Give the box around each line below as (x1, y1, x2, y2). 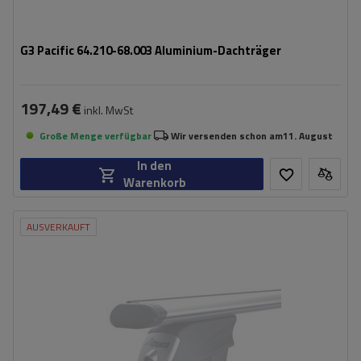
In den (137, 156, 172, 175)
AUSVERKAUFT (27, 219, 90, 234)
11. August (283, 127, 333, 143)
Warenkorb (122, 173, 186, 192)
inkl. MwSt (81, 102, 133, 118)
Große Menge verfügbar (39, 127, 151, 143)
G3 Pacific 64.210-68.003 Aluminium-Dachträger (20, 41, 281, 60)
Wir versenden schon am (171, 127, 283, 143)
